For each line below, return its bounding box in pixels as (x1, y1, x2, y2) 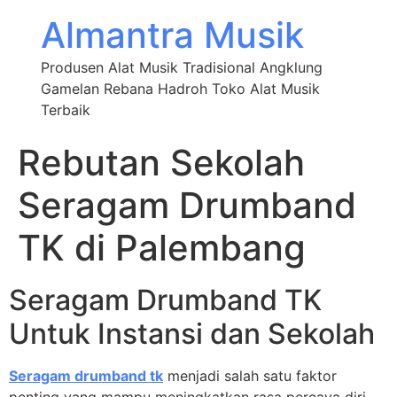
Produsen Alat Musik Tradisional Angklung (40, 58, 323, 76)
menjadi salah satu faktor (163, 367, 337, 385)
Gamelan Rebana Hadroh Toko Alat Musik (40, 80, 320, 97)
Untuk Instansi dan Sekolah (9, 316, 375, 351)
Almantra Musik (40, 13, 304, 57)
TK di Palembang (18, 226, 306, 269)
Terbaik (40, 101, 90, 119)
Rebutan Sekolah (18, 141, 305, 184)
